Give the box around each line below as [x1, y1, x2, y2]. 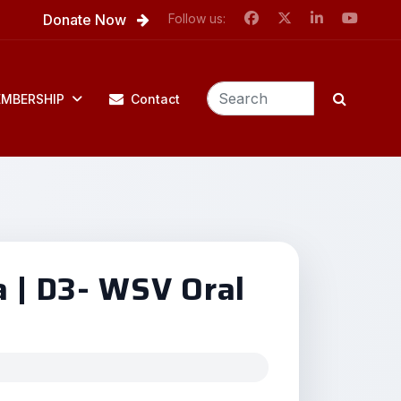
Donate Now [43, 11, 130, 29]
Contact [131, 90, 180, 107]
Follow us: [168, 11, 226, 27]
